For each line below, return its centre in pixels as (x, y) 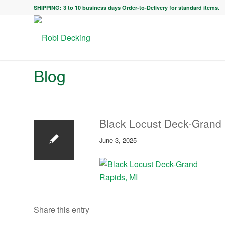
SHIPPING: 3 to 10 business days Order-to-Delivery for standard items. (127, 7)
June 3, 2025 (118, 140)
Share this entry (62, 210)
